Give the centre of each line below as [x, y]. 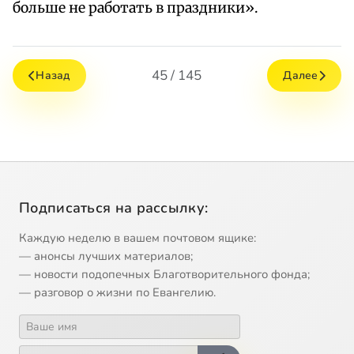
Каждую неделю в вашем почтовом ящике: [137, 238]
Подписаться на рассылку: [114, 208]
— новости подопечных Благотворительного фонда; [164, 275]
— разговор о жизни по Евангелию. [117, 293]
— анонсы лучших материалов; [106, 256]
